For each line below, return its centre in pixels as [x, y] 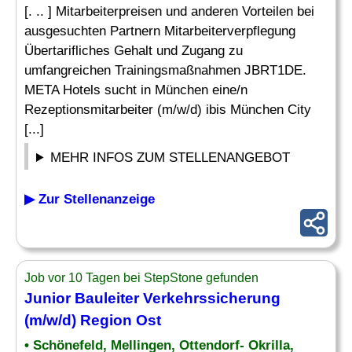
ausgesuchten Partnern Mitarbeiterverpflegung [160, 31]
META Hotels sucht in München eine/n [136, 90]
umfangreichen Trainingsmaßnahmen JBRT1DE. [165, 70]
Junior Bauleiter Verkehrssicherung [152, 298]
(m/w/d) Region [80, 320]
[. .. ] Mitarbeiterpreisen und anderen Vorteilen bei [169, 11]
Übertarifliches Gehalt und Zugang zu [134, 51]
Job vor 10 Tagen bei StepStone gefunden [141, 278]
